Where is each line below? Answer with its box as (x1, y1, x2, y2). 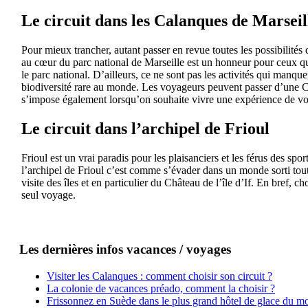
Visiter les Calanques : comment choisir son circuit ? (46, 269, 272, 282)
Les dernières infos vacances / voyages (19, 241, 231, 256)
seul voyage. (21, 188, 76, 201)
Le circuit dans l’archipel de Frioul (21, 119, 269, 137)
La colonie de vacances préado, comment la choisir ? (46, 282, 275, 294)
